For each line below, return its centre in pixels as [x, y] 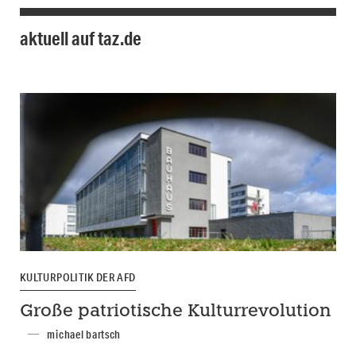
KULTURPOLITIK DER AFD [78, 278]
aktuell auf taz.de [81, 39]
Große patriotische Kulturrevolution [176, 311]
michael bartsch [84, 334]
